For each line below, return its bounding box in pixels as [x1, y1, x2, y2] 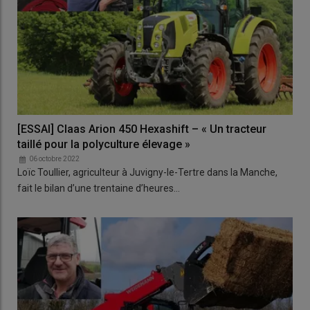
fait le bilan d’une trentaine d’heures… [17, 183, 180, 194]
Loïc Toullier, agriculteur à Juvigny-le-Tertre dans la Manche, [17, 167, 277, 179]
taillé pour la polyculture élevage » [17, 138, 190, 152]
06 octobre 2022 [29, 155, 80, 163]
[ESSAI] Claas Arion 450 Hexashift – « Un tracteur [17, 122, 266, 136]
